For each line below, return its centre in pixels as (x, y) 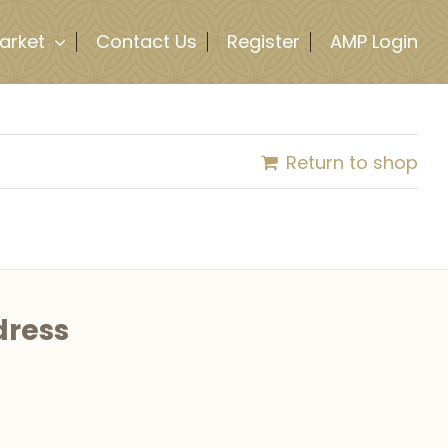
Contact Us (146, 41)
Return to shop (352, 162)
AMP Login (374, 41)
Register (263, 41)
